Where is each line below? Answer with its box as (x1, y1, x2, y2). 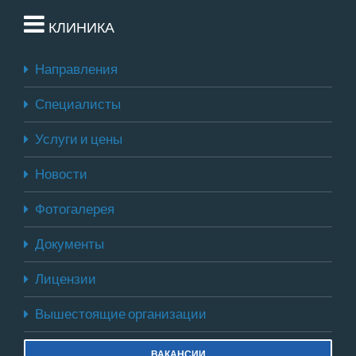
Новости (35, 165, 87, 182)
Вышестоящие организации (35, 305, 207, 322)
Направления (35, 60, 118, 77)
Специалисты (35, 95, 121, 112)
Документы (35, 235, 104, 252)
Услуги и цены (35, 130, 122, 147)
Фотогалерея (35, 200, 114, 217)
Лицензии (35, 270, 96, 287)
